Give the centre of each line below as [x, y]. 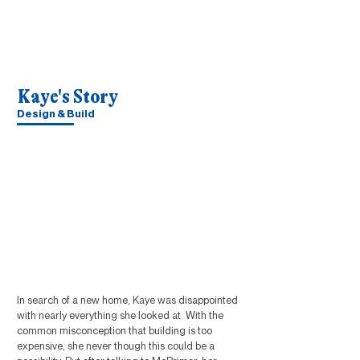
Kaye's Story [68, 96]
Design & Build [56, 113]
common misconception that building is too [115, 330]
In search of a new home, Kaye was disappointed [127, 300]
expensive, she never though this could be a [116, 346]
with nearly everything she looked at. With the [120, 315]
